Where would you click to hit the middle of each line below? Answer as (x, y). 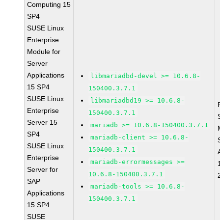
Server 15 (42, 122)
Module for (44, 52)
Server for (43, 169)
